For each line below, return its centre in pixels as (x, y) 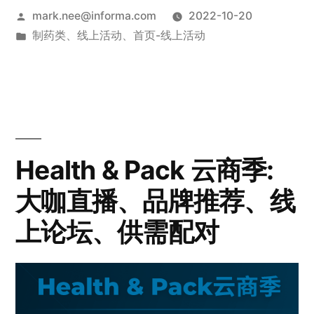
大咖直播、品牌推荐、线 (155, 201)
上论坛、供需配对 (117, 232)
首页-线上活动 (169, 36)
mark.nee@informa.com (94, 16)
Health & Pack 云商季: (145, 170)
